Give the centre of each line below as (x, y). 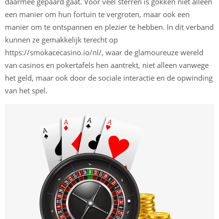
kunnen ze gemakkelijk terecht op (61, 40)
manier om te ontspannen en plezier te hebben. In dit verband (109, 27)
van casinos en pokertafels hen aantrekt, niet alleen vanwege (107, 65)
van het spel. (26, 91)
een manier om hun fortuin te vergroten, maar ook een (97, 14)
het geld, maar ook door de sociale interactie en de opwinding (109, 78)
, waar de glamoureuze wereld (153, 53)
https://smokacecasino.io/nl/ (53, 53)
